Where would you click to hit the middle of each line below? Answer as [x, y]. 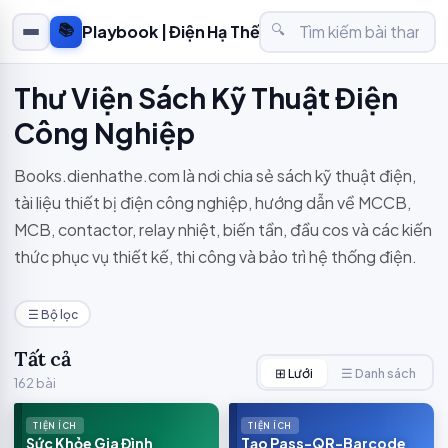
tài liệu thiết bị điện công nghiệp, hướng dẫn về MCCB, [212, 202]
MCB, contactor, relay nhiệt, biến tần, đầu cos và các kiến [223, 229]
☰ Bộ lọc [52, 314]
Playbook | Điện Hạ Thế [171, 31]
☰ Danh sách [378, 372]
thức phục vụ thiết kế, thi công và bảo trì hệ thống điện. [215, 256]
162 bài [35, 383]
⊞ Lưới [293, 372]
